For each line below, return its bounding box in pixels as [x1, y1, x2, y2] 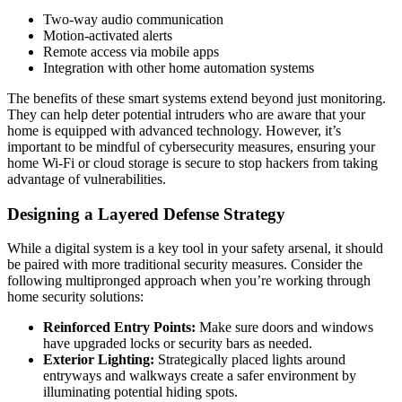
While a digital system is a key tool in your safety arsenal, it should [7, 240, 383, 257]
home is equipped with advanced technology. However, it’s [7, 122, 341, 138]
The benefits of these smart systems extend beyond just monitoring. [7, 90, 386, 106]
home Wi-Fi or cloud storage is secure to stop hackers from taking [7, 154, 378, 170]
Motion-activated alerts [43, 27, 172, 43]
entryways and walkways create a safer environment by [43, 368, 356, 384]
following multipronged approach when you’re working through [7, 273, 371, 289]
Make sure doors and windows [196, 319, 373, 336]
